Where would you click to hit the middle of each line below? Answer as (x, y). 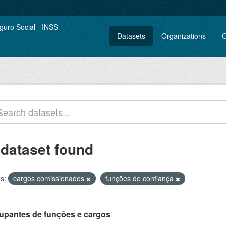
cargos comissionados (50, 178)
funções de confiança (140, 178)
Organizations (184, 36)
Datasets (131, 36)
